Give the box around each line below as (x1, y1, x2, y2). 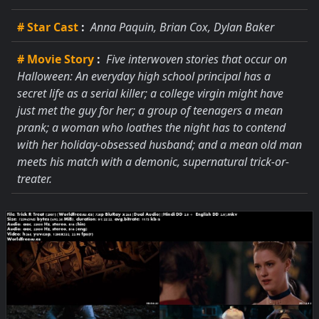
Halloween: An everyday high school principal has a (17, 68, 271, 84)
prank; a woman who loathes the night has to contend (17, 120, 286, 135)
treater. (17, 171, 52, 187)
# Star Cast (17, 19, 78, 35)
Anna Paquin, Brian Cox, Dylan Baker (88, 19, 274, 35)
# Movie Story (17, 51, 94, 67)
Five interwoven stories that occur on (103, 51, 287, 67)
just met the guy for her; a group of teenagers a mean (17, 103, 283, 118)
